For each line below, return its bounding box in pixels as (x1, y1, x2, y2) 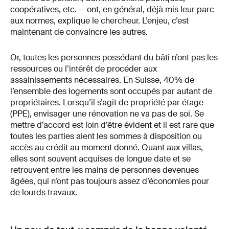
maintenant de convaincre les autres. (10, 27, 148, 38)
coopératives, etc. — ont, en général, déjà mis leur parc (10, 4, 214, 15)
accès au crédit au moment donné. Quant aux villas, (10, 142, 203, 153)
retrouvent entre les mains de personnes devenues (10, 164, 199, 175)
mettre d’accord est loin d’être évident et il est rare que (10, 119, 214, 130)
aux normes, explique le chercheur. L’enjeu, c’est (10, 15, 189, 27)
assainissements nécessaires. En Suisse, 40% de (10, 74, 194, 85)
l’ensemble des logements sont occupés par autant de (10, 85, 212, 97)
